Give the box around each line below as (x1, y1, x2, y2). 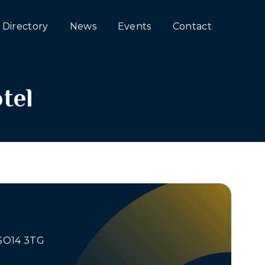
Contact (172, 21, 212, 32)
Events (117, 21, 151, 32)
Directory (2, 21, 49, 32)
